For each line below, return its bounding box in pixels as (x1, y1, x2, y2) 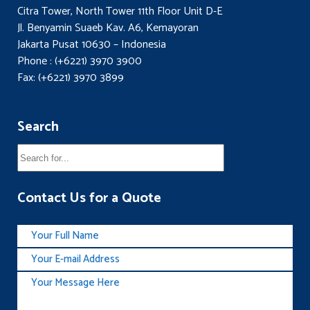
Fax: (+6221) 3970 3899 (17, 69, 124, 87)
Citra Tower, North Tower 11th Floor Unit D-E (17, 2, 223, 21)
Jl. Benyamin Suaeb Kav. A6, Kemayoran (17, 19, 199, 37)
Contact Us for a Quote (17, 187, 161, 210)
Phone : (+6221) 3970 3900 (17, 52, 142, 71)
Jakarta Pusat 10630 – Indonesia (17, 35, 166, 54)
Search (17, 116, 59, 138)
